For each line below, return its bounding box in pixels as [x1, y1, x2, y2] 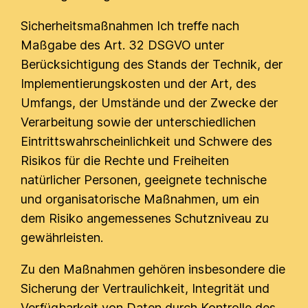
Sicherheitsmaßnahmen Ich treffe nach [21, 19, 240, 33]
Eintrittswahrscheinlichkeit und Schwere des [21, 134, 273, 148]
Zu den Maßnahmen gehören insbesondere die [21, 262, 286, 276]
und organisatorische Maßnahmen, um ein [21, 192, 260, 206]
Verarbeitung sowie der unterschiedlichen [21, 115, 256, 129]
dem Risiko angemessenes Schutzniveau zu [21, 211, 269, 225]
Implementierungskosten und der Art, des [21, 76, 257, 91]
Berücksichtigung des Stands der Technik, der [21, 57, 283, 71]
